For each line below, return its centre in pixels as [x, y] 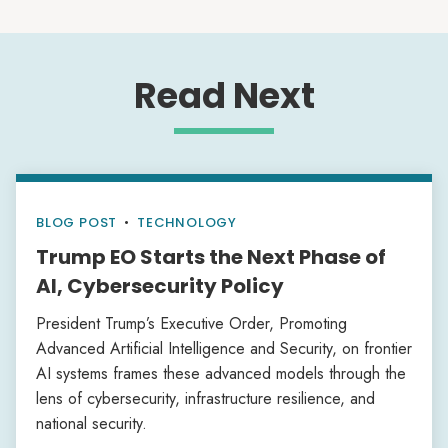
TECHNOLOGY [187, 222]
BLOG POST [77, 222]
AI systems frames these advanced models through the [221, 373]
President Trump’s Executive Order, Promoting [191, 323]
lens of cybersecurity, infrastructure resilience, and [205, 398]
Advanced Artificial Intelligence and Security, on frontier [224, 348]
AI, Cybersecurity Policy [160, 286]
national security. [91, 423]
